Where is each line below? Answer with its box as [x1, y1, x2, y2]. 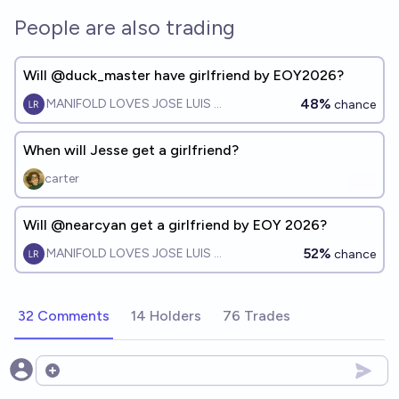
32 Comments [18, 307, 110, 324]
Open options [43, 370, 132, 388]
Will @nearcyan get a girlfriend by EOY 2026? [23, 216, 327, 233]
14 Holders [131, 307, 201, 324]
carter [45, 171, 79, 186]
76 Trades [223, 307, 290, 324]
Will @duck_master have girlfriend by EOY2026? [23, 67, 344, 84]
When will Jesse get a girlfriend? [23, 142, 239, 159]
